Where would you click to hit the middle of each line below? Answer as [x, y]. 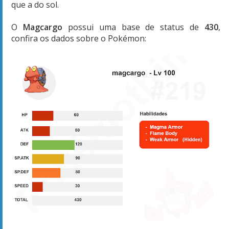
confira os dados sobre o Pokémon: [79, 38]
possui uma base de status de [136, 27]
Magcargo [45, 27]
